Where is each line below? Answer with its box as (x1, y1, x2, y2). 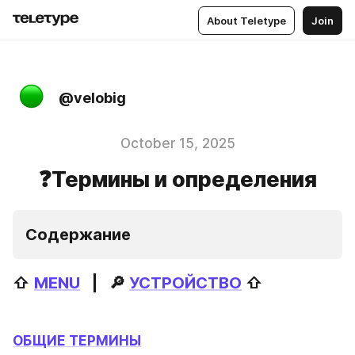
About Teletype (207, 13, 286, 27)
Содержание (25, 225, 139, 244)
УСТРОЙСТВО (129, 273, 242, 292)
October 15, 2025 (120, 136, 235, 151)
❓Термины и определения (38, 166, 317, 193)
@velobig (59, 89, 126, 106)
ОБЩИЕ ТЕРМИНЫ (13, 332, 141, 349)
